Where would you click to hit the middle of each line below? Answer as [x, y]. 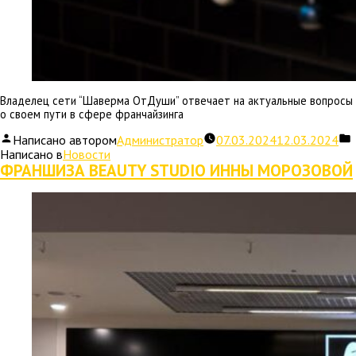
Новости [87, 154]
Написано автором [65, 139]
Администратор [160, 139]
